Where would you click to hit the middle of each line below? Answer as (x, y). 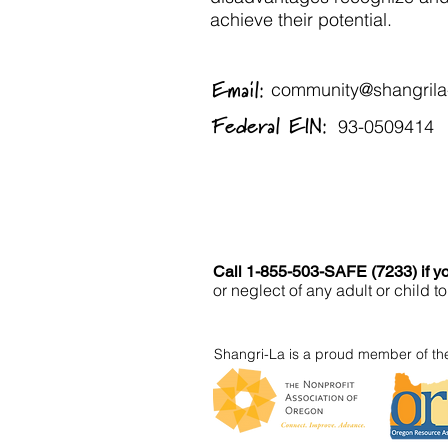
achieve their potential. (303, 19)
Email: (243, 91)
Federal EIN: (275, 127)
